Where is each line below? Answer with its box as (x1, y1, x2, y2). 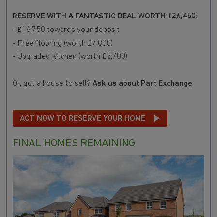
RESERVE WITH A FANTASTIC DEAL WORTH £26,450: (12, 12, 198, 21)
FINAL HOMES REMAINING (12, 138, 135, 150)
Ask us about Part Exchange (92, 79, 192, 88)
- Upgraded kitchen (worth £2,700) (12, 52, 127, 61)
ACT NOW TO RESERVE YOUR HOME (19, 114, 145, 123)
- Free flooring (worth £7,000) (12, 39, 113, 47)
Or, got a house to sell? (12, 79, 93, 88)
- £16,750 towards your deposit (12, 26, 120, 34)
